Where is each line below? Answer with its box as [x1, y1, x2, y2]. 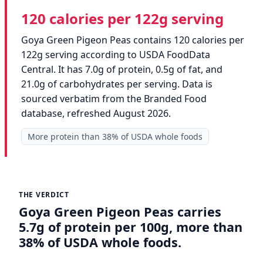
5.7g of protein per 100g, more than [19, 218, 242, 236]
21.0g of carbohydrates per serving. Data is [21, 77, 213, 91]
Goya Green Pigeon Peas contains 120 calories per [21, 33, 244, 47]
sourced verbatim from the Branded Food [21, 92, 207, 106]
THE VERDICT [19, 190, 69, 200]
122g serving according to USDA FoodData [21, 48, 210, 62]
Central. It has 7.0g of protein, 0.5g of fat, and [21, 63, 222, 76]
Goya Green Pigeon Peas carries [19, 203, 221, 221]
